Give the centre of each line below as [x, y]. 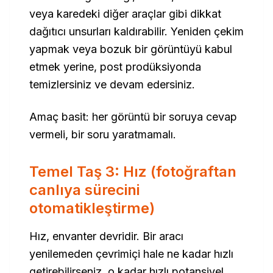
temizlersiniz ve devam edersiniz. [112, 84]
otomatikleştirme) [92, 208]
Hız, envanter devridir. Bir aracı [106, 236]
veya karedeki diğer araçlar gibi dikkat [125, 14]
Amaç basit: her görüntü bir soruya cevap [133, 117]
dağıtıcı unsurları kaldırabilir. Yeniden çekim [136, 31]
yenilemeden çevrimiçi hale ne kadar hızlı [131, 254]
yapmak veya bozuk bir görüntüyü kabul [131, 49]
